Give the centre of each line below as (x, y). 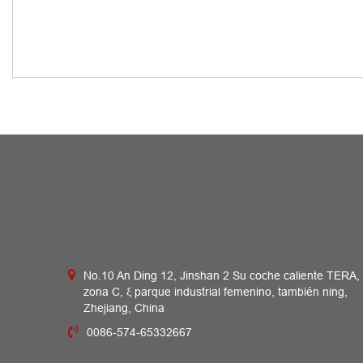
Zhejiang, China (124, 309)
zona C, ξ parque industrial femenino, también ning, (216, 293)
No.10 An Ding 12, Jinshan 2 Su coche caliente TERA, (222, 276)
